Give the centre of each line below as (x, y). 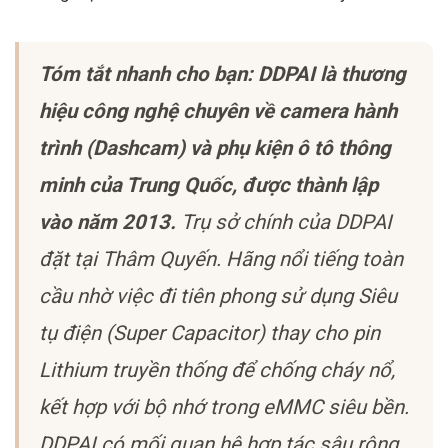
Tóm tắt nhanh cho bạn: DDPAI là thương (222, 73)
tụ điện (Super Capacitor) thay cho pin (209, 332)
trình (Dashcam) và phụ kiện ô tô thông (215, 147)
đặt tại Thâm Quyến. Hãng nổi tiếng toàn (221, 258)
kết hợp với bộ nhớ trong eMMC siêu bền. (224, 406)
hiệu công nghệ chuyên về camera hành (218, 110)
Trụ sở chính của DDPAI (284, 221)
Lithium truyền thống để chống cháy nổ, (217, 369)
